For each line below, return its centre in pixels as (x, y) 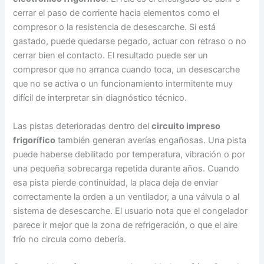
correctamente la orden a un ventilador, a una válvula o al (126, 197)
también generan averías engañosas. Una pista (151, 140)
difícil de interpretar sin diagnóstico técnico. (100, 98)
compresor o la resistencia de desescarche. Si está (115, 27)
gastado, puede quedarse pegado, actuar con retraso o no (130, 42)
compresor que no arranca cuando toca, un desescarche (127, 70)
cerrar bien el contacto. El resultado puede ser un (111, 56)
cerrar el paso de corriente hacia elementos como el (116, 13)
